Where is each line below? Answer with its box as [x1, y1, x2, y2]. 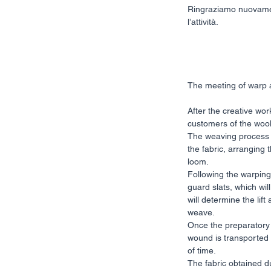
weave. [188, 207, 215, 217]
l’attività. [188, 17, 220, 27]
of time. [188, 246, 216, 255]
